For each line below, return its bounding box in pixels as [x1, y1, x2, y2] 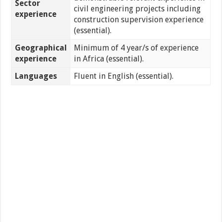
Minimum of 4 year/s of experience [73, 43, 199, 53]
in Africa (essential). [73, 54, 144, 64]
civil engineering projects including [73, 4, 201, 14]
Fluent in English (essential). [73, 71, 173, 81]
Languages [14, 71, 57, 81]
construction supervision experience [73, 15, 204, 25]
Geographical [14, 43, 67, 53]
